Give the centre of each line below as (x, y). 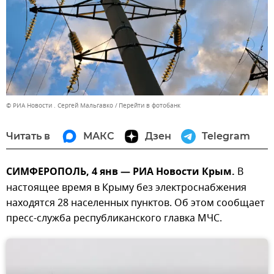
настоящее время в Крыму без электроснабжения (126, 188)
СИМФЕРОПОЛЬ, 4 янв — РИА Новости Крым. (120, 173)
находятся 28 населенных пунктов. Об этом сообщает (135, 203)
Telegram (226, 136)
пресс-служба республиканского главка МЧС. (114, 219)
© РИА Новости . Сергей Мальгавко (60, 106)
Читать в (28, 136)
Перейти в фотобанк (150, 106)
